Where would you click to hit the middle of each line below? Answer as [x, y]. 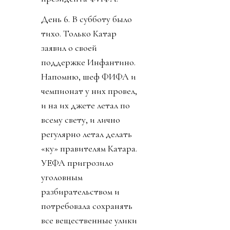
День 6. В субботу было [87, 19]
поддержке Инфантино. [88, 62]
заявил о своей [69, 47]
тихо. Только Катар [79, 33]
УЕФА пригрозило [77, 162]
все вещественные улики [89, 220]
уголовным [62, 177]
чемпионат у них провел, [89, 91]
